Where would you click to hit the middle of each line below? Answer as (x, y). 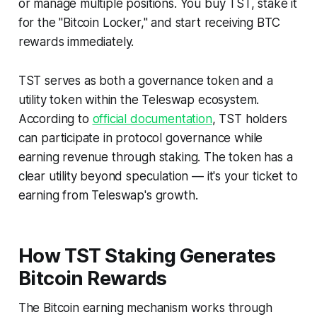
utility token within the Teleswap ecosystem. (139, 99)
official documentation (152, 119)
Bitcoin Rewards (92, 278)
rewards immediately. (76, 41)
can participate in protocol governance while (140, 138)
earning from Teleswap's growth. (108, 195)
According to (55, 119)
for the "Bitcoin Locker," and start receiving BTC (149, 22)
